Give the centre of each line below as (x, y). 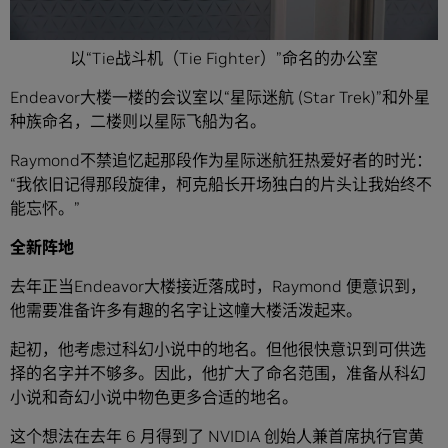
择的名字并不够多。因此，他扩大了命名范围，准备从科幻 (218, 373)
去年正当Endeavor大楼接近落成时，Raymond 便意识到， (218, 286)
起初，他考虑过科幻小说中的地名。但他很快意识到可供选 (218, 349)
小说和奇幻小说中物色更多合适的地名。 (154, 397)
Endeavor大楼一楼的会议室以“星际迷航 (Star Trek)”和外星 (220, 97)
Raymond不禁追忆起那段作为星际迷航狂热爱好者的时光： (221, 160)
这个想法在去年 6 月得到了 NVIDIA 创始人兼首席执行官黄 (217, 436)
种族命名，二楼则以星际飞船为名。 (138, 121)
